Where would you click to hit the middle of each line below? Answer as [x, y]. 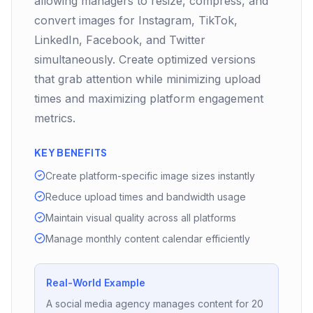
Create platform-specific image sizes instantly [150, 176]
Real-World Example [96, 283]
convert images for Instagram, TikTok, [136, 20]
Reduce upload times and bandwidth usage [146, 197]
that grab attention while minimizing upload [147, 79]
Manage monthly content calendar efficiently [148, 239]
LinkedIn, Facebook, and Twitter [120, 40]
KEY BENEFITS [71, 152]
